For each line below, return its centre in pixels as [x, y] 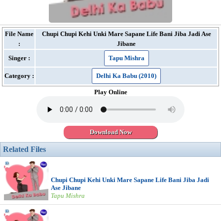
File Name [19, 34]
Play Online [110, 92]
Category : [19, 76]
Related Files [24, 149]
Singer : [19, 58]
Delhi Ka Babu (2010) [126, 76]
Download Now [110, 132]
